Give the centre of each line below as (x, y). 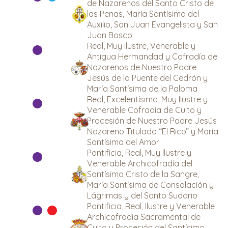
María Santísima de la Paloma (142, 89)
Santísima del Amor (123, 142)
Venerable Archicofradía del (140, 163)
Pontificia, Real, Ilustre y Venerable (151, 206)
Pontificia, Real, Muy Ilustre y (139, 153)
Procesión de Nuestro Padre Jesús (152, 121)
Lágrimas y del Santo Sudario (142, 195)
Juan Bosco (110, 35)
